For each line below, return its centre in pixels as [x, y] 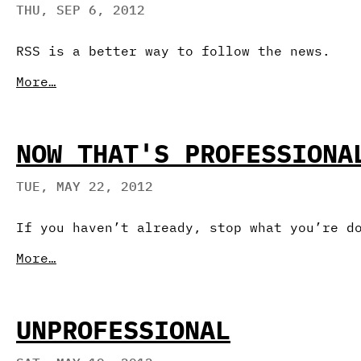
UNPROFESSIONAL [123, 329]
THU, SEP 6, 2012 [81, 10]
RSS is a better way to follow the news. [173, 50]
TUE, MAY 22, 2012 [85, 187]
